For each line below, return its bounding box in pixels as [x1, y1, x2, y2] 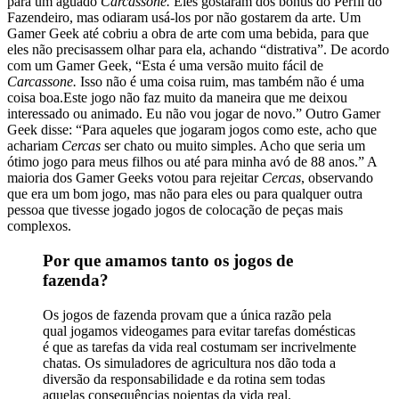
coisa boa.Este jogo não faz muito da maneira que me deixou [7, 90, 347, 106]
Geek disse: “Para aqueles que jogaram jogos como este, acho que [7, 122, 377, 138]
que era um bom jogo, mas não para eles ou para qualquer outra [7, 186, 362, 202]
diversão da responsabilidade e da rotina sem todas [43, 370, 325, 387]
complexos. [7, 218, 71, 234]
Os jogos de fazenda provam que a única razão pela [43, 306, 331, 322]
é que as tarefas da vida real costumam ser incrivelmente [43, 338, 356, 354]
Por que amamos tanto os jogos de [43, 251, 293, 271]
